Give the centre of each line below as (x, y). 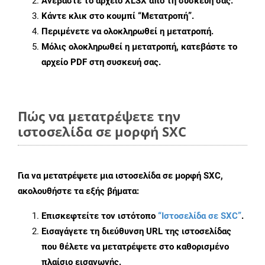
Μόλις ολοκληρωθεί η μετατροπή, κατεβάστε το (139, 47)
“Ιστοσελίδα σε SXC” (200, 216)
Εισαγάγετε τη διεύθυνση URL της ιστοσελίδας (136, 232)
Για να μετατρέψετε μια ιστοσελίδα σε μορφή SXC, (120, 176)
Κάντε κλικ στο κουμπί (90, 16)
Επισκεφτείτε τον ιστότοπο (100, 216)
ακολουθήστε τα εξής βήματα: (78, 191)
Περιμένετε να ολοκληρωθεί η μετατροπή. (127, 32)
